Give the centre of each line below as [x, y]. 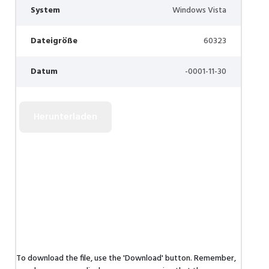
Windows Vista [199, 11]
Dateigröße [54, 41]
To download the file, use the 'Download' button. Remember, [126, 258]
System [45, 11]
